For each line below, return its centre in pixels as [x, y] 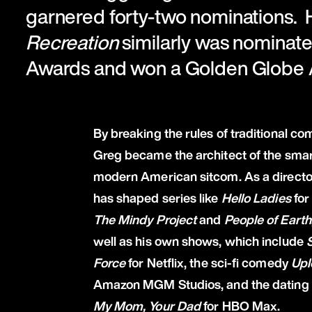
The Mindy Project [145, 219]
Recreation [74, 42]
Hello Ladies [256, 197]
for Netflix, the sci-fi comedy [208, 262]
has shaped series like [157, 197]
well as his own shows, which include [200, 241]
